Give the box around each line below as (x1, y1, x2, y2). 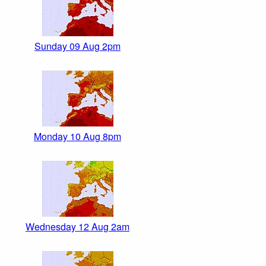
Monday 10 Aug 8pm (34, 129, 121, 144)
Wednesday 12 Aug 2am (26, 220, 129, 234)
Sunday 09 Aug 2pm (34, 39, 121, 53)
